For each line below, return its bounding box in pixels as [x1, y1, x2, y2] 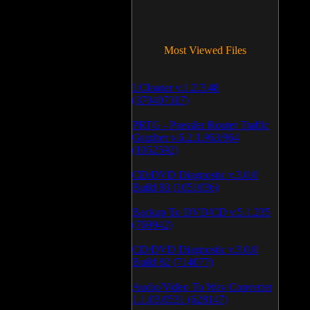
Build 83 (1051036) [132, 181, 219, 193]
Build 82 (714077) [132, 256, 213, 268]
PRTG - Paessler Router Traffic [132, 119, 269, 131]
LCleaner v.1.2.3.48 [132, 82, 219, 93]
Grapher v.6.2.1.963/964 [132, 131, 239, 143]
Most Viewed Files [164, 44, 246, 56]
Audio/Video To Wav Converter [132, 281, 273, 293]
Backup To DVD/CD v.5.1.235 [132, 206, 271, 218]
